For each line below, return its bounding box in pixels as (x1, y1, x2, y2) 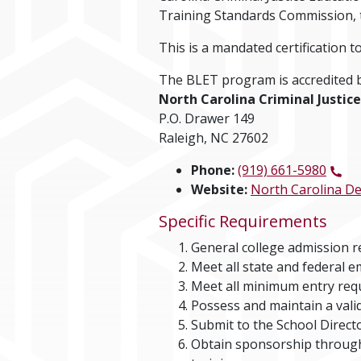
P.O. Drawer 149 (159, 109, 255, 127)
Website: (191, 180, 247, 198)
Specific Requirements (159, 210, 327, 232)
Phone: (191, 160, 234, 179)
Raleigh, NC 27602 (159, 128, 268, 147)
